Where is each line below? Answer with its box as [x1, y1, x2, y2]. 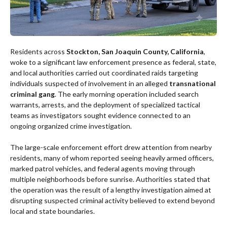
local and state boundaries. [10, 207, 95, 216]
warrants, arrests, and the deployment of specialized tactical [10, 100, 200, 109]
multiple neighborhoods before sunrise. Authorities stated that [10, 175, 210, 184]
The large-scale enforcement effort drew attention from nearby [10, 143, 212, 152]
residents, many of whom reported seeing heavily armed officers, [10, 154, 214, 163]
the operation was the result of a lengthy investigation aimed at [10, 185, 211, 195]
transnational [169, 79, 216, 88]
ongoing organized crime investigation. [10, 122, 132, 131]
